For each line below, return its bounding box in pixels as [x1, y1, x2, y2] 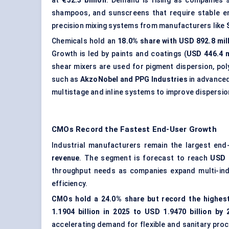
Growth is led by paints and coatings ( [52, 50, 187, 58]
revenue [52, 154, 80, 163]
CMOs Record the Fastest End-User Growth [52, 125, 217, 134]
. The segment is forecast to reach [79, 154, 211, 163]
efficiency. [52, 179, 88, 188]
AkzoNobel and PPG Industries [80, 75, 188, 84]
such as [52, 75, 80, 84]
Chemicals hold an [52, 37, 118, 45]
